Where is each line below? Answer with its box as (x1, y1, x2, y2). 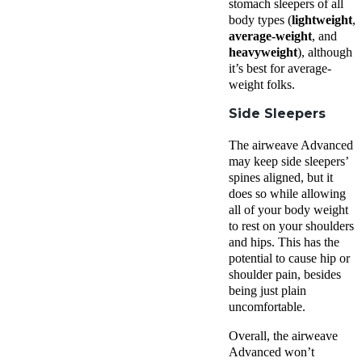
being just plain (229, 283, 306, 297)
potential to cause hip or (229, 250, 350, 265)
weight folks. (229, 77, 295, 91)
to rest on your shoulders (229, 218, 354, 233)
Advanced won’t (229, 344, 314, 359)
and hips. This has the (229, 234, 339, 249)
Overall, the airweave (229, 328, 338, 343)
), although (297, 44, 352, 59)
